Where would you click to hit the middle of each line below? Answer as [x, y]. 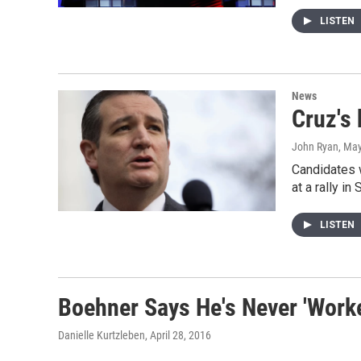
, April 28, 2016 [178, 335]
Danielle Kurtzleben [102, 335]
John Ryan [315, 147]
